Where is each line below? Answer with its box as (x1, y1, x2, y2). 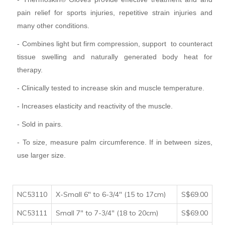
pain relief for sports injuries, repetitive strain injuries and (17, 8, 212, 17)
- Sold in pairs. (17, 120, 63, 128)
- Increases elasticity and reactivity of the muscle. (17, 101, 175, 110)
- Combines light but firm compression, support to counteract (17, 39, 212, 48)
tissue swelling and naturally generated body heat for (17, 52, 212, 61)
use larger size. (17, 151, 66, 159)
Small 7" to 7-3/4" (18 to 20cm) (56, 208, 158, 217)
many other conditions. (17, 21, 90, 30)
